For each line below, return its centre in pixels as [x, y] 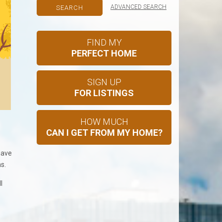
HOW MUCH [104, 121]
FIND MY [104, 42]
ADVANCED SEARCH [138, 7]
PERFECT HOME [104, 53]
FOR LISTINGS [104, 93]
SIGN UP [104, 82]
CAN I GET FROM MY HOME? [104, 132]
